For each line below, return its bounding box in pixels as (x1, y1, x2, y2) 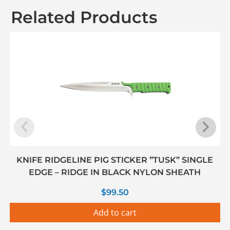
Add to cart (93, 206, 137, 218)
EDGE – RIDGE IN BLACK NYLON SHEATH (29, 167, 201, 177)
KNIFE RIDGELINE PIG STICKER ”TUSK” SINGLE (16, 155, 214, 165)
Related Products (11, 7, 157, 27)
